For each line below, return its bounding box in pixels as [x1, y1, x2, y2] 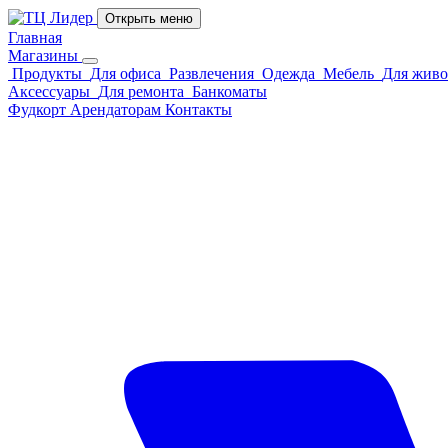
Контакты [165, 101, 232, 118]
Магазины [8, 47, 82, 64]
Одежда [262, 65, 315, 82]
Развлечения [169, 65, 254, 82]
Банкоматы [192, 83, 267, 100]
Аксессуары [8, 83, 90, 100]
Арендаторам [70, 101, 165, 118]
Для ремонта [98, 83, 184, 100]
